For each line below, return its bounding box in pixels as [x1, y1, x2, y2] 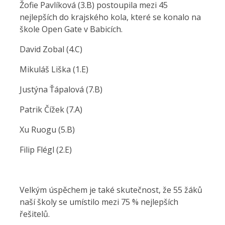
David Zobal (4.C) [20, 44, 84, 55]
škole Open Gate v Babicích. [20, 24, 123, 35]
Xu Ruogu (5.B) [20, 124, 77, 135]
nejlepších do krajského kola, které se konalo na [20, 12, 201, 23]
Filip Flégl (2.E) [20, 144, 74, 155]
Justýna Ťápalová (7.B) [20, 84, 104, 95]
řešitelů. [20, 208, 50, 219]
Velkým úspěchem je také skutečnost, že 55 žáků [20, 184, 202, 195]
